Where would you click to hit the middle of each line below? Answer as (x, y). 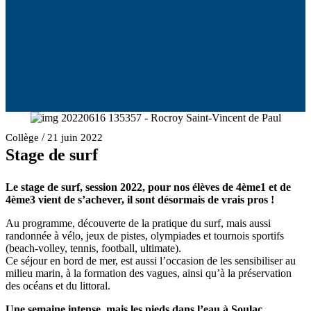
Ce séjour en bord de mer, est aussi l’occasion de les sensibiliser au (151, 261)
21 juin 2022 (75, 137)
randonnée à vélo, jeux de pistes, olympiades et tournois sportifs (145, 236)
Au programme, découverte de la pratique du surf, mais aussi (138, 223)
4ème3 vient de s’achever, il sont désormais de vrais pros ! (140, 200)
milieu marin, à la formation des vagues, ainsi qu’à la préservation (149, 273)
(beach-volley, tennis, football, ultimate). (93, 248)
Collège (22, 137)
